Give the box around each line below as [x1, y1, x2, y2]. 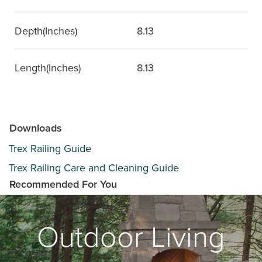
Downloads [9, 120, 62, 135]
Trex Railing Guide [9, 141, 91, 156]
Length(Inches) [15, 60, 81, 75]
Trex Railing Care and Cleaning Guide [9, 160, 179, 175]
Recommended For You [9, 177, 117, 191]
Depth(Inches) [15, 23, 77, 38]
